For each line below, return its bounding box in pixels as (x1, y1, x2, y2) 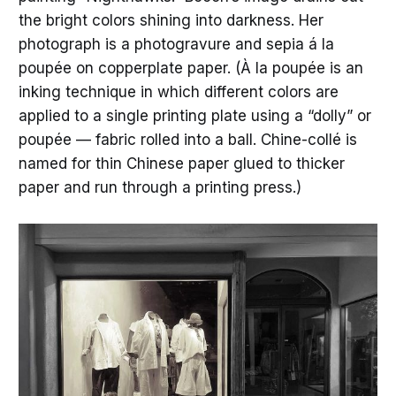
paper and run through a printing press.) (18, 178, 301, 196)
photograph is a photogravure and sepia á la (18, 34, 334, 53)
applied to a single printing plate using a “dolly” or (18, 106, 371, 125)
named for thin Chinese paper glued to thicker (18, 154, 345, 172)
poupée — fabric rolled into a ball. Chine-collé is (18, 130, 357, 148)
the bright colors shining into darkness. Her (18, 11, 324, 29)
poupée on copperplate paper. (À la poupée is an (18, 58, 363, 77)
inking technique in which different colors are (18, 82, 339, 101)
